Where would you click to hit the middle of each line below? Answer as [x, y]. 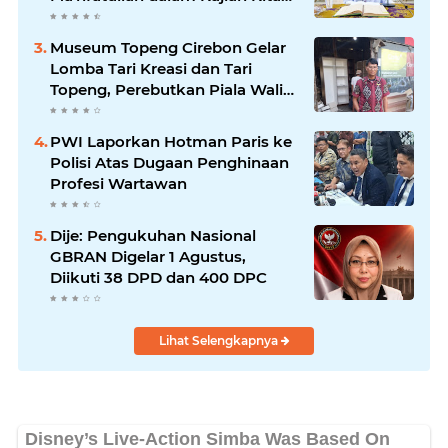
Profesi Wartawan [118, 183]
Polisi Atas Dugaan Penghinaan [169, 162]
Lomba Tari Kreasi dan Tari [151, 68]
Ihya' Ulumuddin [113, 16]
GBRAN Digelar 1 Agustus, [148, 256]
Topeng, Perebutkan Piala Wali [166, 89]
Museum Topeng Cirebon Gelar [168, 47]
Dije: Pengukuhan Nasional [153, 235]
